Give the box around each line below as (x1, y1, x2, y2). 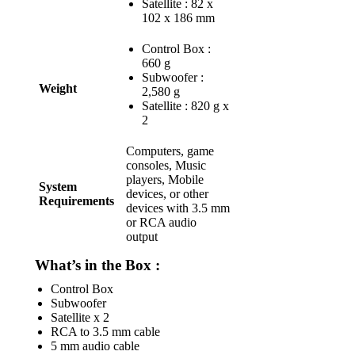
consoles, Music (126, 158, 206, 172)
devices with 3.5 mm (126, 201, 230, 215)
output (126, 230, 158, 243)
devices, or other (126, 187, 208, 200)
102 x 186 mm (142, 11, 215, 25)
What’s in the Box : (35, 257, 160, 273)
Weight (39, 82, 77, 95)
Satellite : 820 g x (142, 99, 229, 113)
